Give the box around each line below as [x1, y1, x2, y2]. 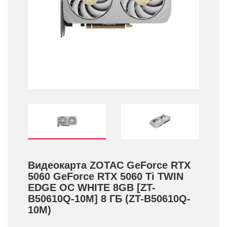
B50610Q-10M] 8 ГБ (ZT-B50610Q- [28, 193, 191, 204]
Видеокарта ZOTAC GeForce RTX [28, 160, 191, 171]
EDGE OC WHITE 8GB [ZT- [28, 182, 156, 193]
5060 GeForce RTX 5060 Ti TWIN [28, 171, 183, 182]
